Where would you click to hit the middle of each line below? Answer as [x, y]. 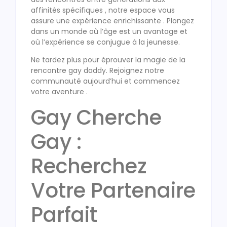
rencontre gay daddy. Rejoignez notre [98, 70]
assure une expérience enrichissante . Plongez [112, 21]
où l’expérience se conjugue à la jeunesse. [105, 42]
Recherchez [89, 166]
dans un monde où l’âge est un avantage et [109, 31]
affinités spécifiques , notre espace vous [103, 10]
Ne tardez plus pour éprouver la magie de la [108, 60]
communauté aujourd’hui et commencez [105, 81]
